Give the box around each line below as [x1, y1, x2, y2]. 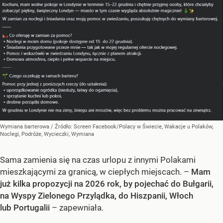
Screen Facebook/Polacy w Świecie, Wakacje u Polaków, [74, 123, 213, 130]
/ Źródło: [51, 123, 74, 130]
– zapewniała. [52, 203, 104, 213]
